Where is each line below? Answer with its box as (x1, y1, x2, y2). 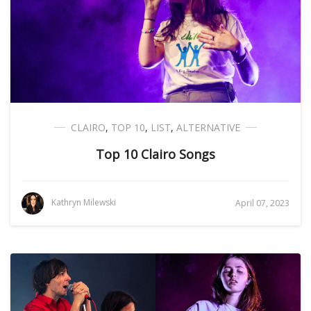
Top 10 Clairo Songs (96, 146, 215, 162)
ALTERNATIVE (176, 121, 240, 134)
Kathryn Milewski (51, 196, 116, 209)
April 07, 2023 (235, 197, 289, 209)
